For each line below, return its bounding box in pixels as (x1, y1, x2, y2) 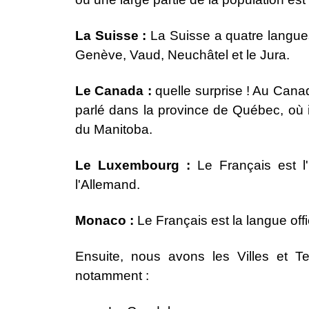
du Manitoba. (75, 122, 152, 137)
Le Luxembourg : (75, 158, 197, 173)
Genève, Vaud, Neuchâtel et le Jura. (75, 48, 290, 63)
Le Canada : (75, 83, 156, 99)
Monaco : (75, 213, 137, 228)
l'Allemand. (75, 177, 140, 192)
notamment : (75, 268, 149, 283)
